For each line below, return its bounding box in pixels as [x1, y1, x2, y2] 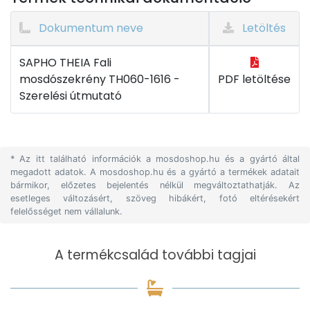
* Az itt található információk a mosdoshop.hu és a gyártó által [10, 154, 300, 164]
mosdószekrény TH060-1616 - [19, 71, 180, 87]
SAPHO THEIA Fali [19, 55, 111, 71]
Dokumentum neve [36, 20, 143, 36]
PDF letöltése [218, 71, 291, 87]
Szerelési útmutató [19, 88, 122, 104]
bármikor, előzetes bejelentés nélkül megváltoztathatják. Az [10, 180, 300, 190]
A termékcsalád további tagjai [54, 246, 256, 264]
